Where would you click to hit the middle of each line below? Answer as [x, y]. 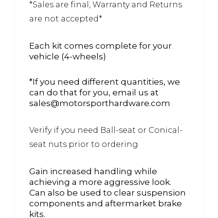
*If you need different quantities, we [105, 82]
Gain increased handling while [93, 171]
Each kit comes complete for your [100, 45]
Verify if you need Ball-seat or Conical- [106, 130]
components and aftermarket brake [106, 203]
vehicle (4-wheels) [68, 56]
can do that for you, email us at [94, 92]
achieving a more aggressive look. [100, 182]
